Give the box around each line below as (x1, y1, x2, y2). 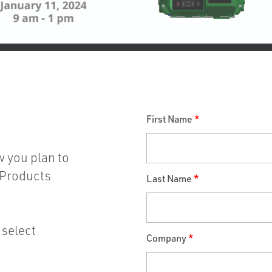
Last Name (146, 172, 192, 185)
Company (146, 232, 186, 245)
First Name (146, 113, 192, 126)
